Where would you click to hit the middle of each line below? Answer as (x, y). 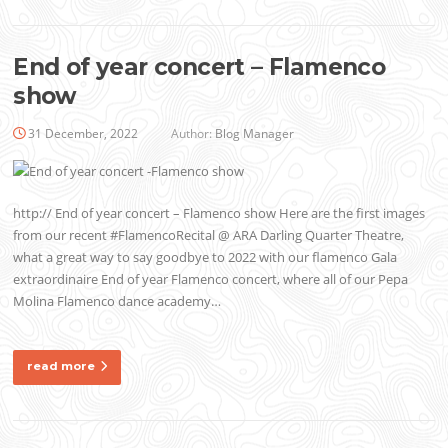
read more (61, 366)
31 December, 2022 (83, 133)
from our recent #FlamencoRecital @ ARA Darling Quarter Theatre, (209, 235)
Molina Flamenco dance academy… (117, 301)
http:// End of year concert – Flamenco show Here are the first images (219, 213)
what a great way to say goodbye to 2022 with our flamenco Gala (205, 257)
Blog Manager (255, 133)
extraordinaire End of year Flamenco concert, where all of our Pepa (211, 279)
